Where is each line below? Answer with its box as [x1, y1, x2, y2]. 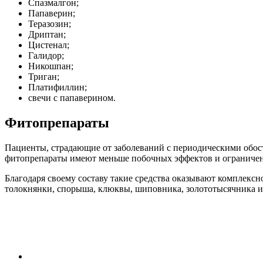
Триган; [28, 71, 59, 82]
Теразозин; [28, 18, 71, 29]
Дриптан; [28, 29, 66, 39]
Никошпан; [28, 60, 73, 71]
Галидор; [28, 50, 64, 60]
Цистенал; [28, 39, 69, 50]
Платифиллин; [28, 82, 87, 92]
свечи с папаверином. [28, 92, 116, 103]
